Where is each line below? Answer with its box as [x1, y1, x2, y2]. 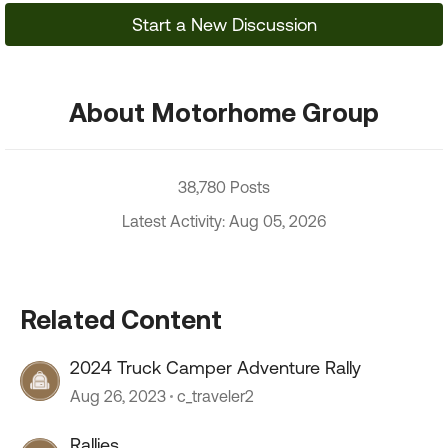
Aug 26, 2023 [70, 387, 166, 405]
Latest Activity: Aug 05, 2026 [122, 212, 326, 230]
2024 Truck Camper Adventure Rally [70, 357, 361, 378]
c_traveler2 [177, 387, 254, 405]
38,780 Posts [178, 178, 270, 196]
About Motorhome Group [69, 97, 379, 127]
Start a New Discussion [131, 14, 317, 35]
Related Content [20, 304, 222, 334]
